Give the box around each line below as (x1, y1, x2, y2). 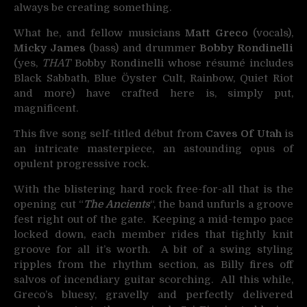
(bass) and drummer (86, 42, 199, 54)
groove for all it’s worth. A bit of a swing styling (14, 243, 293, 256)
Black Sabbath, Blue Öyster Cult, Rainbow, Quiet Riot (14, 72, 293, 84)
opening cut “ (14, 198, 84, 210)
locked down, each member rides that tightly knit (14, 228, 293, 241)
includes (249, 57, 293, 69)
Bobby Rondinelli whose (71, 57, 206, 69)
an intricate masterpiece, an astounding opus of (14, 143, 293, 155)
